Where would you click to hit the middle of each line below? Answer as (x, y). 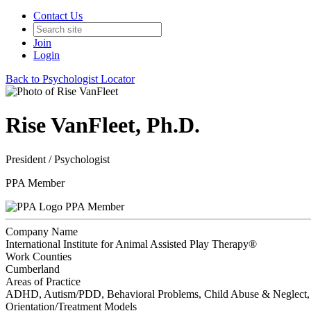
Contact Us (58, 16)
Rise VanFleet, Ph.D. (103, 125)
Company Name (42, 231)
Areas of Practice (43, 281)
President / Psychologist (58, 159)
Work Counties (39, 256)
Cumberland (33, 269)
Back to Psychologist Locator (70, 79)
